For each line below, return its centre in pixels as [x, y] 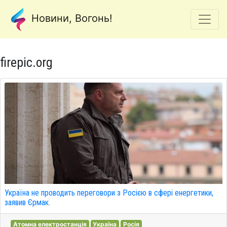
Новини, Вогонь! [70, 18]
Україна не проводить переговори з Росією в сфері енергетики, [109, 193]
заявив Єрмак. [27, 202]
